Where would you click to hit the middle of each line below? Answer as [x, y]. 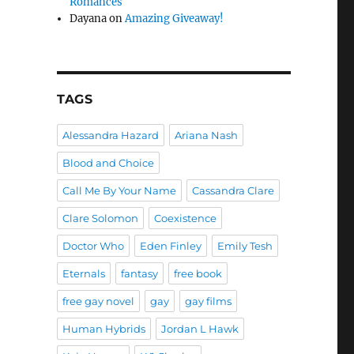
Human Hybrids [104, 328]
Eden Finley [170, 245]
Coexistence [185, 218]
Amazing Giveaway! [175, 18]
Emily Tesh [245, 245]
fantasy [139, 273]
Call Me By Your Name [119, 190]
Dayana [88, 18]
